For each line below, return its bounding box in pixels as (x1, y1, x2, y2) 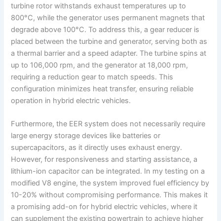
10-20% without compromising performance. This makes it (11, 190, 208, 200)
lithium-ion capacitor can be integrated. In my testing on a (11, 167, 205, 176)
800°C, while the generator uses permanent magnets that (11, 13, 205, 23)
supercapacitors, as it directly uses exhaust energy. (11, 143, 183, 152)
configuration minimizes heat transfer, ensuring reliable (11, 84, 194, 94)
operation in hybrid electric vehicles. (11, 96, 131, 106)
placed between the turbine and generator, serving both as (11, 37, 208, 46)
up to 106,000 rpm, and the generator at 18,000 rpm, (11, 61, 188, 70)
